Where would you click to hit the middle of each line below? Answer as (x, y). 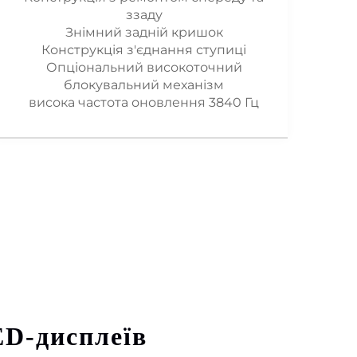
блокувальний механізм (144, 85)
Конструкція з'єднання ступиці (144, 50)
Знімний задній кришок (144, 32)
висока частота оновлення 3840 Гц (144, 102)
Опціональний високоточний (144, 67)
